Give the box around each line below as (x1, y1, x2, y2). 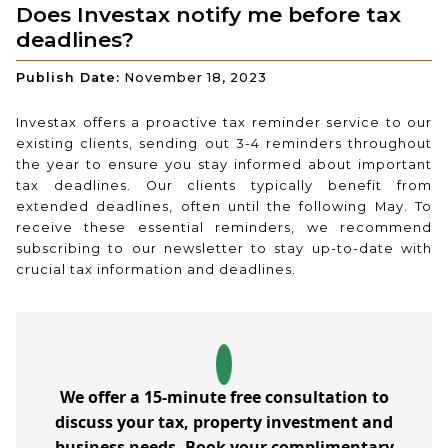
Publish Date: (16, 70, 120, 85)
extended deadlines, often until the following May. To (16, 199, 432, 214)
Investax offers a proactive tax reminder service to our (16, 115, 432, 130)
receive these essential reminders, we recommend (16, 220, 432, 235)
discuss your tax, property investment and (55, 411, 393, 433)
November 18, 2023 (120, 70, 267, 85)
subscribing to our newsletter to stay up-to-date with (16, 241, 432, 256)
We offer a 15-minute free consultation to (59, 386, 389, 408)
